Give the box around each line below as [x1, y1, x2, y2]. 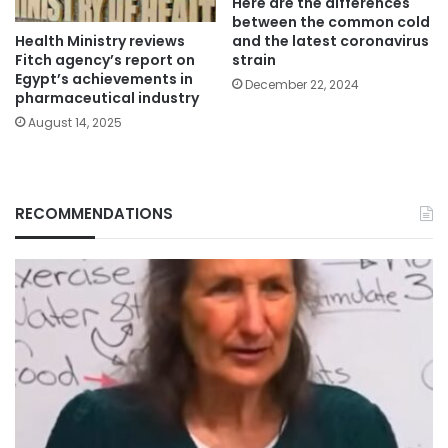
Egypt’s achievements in [15, 68, 193, 89]
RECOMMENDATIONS [15, 202, 173, 224]
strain [232, 50, 276, 71]
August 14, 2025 [28, 113, 122, 131]
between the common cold [232, 12, 430, 33]
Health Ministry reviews [15, 30, 185, 51]
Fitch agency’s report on [15, 49, 195, 70]
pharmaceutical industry [15, 87, 199, 108]
